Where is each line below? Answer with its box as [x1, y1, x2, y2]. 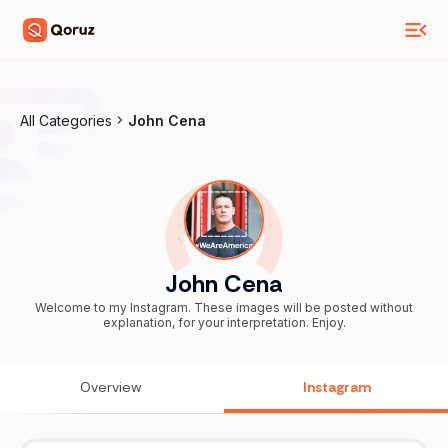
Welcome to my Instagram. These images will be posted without [35, 300, 413, 316]
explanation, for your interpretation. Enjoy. [102, 315, 346, 331]
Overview [80, 378, 142, 397]
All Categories [20, 112, 112, 129]
